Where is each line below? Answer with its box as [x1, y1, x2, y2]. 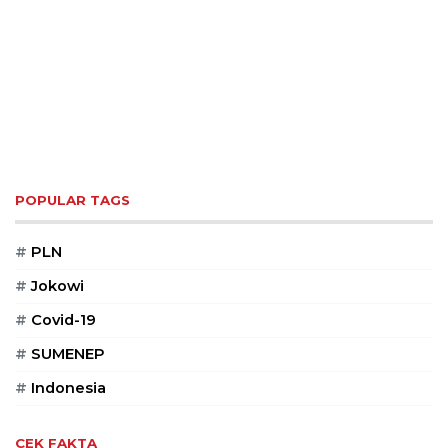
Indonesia [27, 379, 106, 398]
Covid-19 [27, 311, 96, 330]
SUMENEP [27, 345, 105, 364]
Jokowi [27, 277, 84, 296]
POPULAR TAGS [15, 192, 130, 209]
